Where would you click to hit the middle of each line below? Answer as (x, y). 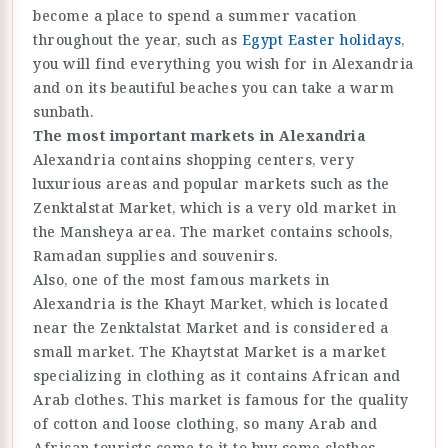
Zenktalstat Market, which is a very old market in (215, 207)
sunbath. (63, 111)
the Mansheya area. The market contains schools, (213, 231)
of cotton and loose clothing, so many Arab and (205, 423)
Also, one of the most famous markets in (181, 279)
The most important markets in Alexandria (199, 135)
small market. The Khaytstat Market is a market (209, 351)
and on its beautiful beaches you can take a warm (213, 87)
